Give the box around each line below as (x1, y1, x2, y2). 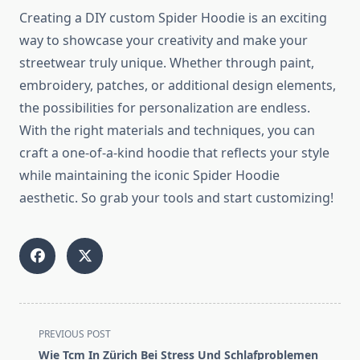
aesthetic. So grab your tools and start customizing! (19, 189, 333, 207)
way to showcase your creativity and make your (19, 31, 308, 50)
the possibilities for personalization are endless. (19, 99, 310, 117)
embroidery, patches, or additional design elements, (19, 76, 336, 95)
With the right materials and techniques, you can (19, 121, 315, 140)
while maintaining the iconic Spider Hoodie (19, 166, 280, 185)
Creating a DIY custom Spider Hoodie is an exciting (19, 9, 327, 27)
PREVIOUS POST (39, 327, 111, 342)
